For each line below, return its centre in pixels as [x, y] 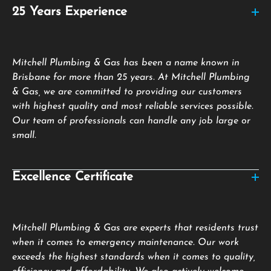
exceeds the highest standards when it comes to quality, [134, 257]
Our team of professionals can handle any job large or [131, 121]
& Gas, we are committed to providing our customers [127, 92]
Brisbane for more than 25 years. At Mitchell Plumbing [131, 78]
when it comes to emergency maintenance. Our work [126, 243]
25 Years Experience [70, 12]
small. [24, 136]
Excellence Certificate [73, 177]
